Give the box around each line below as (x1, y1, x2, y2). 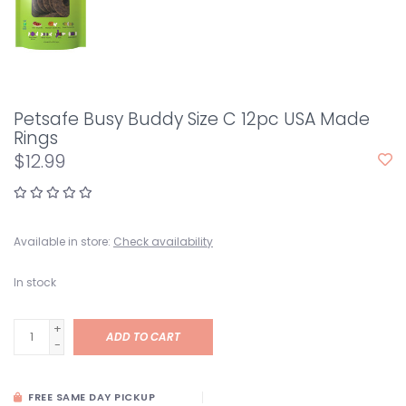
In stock (14, 275, 56, 291)
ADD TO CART (106, 329, 180, 345)
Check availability (113, 234, 213, 250)
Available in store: (14, 234, 111, 250)
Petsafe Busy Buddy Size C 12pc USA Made (14, 107, 370, 132)
